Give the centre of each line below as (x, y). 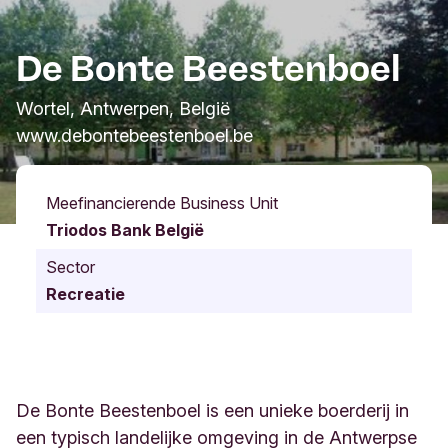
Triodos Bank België (125, 230)
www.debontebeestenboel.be (134, 136)
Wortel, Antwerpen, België (123, 109)
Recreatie (85, 294)
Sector (70, 267)
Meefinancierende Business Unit (162, 203)
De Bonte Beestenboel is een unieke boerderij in (212, 411)
